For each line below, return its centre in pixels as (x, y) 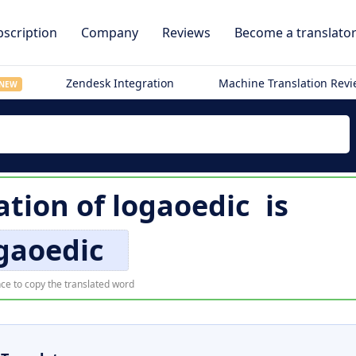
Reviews (186, 33)
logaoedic (181, 205)
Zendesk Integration (120, 83)
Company (110, 33)
